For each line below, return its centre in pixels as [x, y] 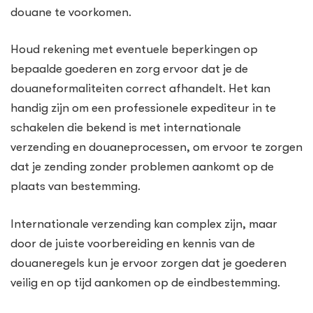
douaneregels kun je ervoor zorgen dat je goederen [148, 263]
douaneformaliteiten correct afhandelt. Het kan [140, 89]
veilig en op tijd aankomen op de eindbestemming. [145, 282]
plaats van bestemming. [75, 187]
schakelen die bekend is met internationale [126, 128]
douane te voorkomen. [71, 12]
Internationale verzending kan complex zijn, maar [144, 224]
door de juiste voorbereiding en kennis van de [133, 243]
